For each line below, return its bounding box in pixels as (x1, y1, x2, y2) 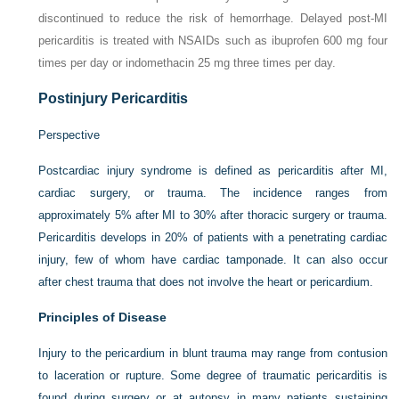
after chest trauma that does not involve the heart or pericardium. (38, 275, 374, 289)
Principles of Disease (38, 310, 167, 325)
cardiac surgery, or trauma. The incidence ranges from (38, 186, 387, 200)
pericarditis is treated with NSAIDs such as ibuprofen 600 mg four (38, 34, 387, 48)
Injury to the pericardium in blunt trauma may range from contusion (38, 346, 387, 361)
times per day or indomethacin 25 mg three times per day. (38, 56, 337, 70)
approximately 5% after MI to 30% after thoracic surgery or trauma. (38, 208, 387, 223)
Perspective (38, 128, 101, 142)
